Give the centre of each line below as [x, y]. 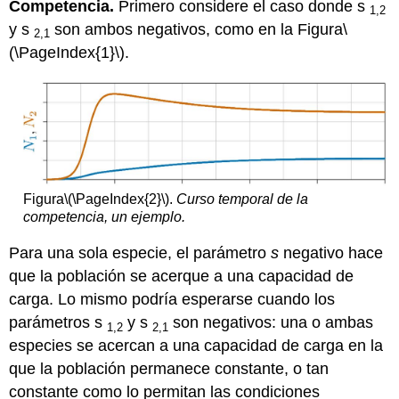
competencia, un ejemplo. [104, 216]
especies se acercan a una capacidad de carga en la [196, 346]
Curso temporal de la [242, 199]
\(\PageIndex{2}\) [116, 199]
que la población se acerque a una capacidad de [182, 277]
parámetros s [58, 323]
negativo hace [331, 253]
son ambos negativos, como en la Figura [197, 29]
